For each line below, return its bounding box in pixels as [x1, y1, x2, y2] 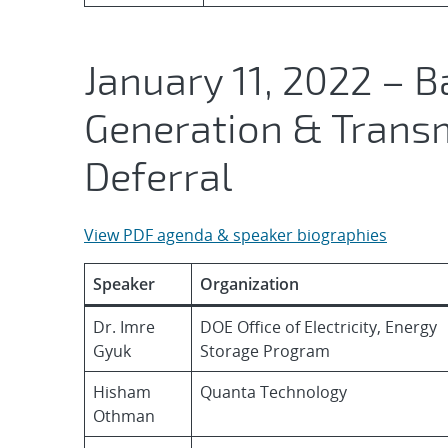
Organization [200, 273, 299, 295]
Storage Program [200, 340, 330, 362]
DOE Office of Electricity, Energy [200, 316, 437, 338]
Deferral [84, 151, 232, 199]
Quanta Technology [200, 381, 347, 403]
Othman [93, 405, 155, 427]
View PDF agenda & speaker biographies [84, 224, 387, 246]
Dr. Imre [93, 316, 155, 338]
